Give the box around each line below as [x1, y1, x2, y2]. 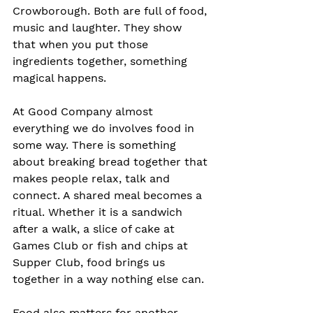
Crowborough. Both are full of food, [13, 3, 210, 17]
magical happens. [13, 71, 106, 85]
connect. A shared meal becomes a [13, 188, 205, 202]
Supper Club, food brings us [13, 255, 168, 269]
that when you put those [13, 37, 152, 51]
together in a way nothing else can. [13, 272, 204, 286]
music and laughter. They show [13, 20, 185, 34]
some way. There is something [13, 138, 180, 152]
